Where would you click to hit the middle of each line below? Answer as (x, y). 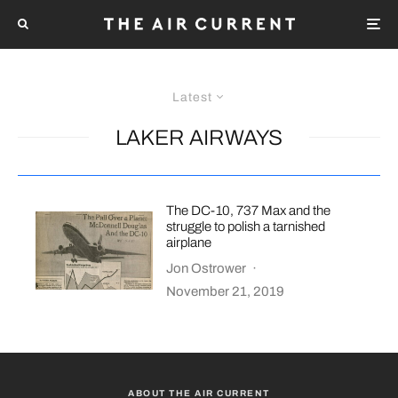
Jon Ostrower (207, 268)
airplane (189, 242)
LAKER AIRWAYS (199, 137)
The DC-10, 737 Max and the (249, 210)
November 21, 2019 (226, 291)
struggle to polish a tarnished (246, 226)
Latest (192, 97)
